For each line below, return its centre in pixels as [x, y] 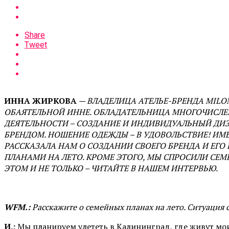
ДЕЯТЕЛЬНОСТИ [36, 123]
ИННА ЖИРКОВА [40, 100]
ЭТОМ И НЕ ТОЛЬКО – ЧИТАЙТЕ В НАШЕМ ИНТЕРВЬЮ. [111, 168]
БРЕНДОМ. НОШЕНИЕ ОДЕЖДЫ [66, 134]
